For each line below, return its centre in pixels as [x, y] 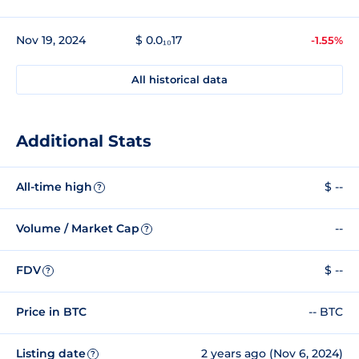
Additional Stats [84, 141]
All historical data [179, 79]
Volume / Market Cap [78, 229]
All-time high [54, 187]
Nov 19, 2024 [51, 40]
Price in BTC [51, 312]
